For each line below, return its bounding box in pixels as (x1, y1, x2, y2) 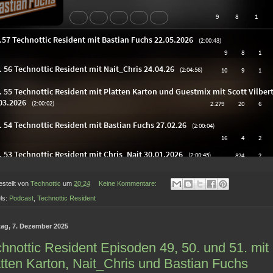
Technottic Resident (37, 194, 96, 202)
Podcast (9, 194, 34, 202)
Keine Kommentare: (98, 180, 158, 188)
